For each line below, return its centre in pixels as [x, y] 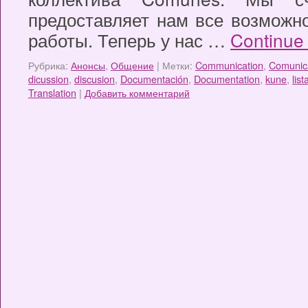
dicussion [48, 79]
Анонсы [88, 65]
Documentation [227, 79]
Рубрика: [49, 65]
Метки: [179, 65]
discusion [95, 79]
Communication [229, 65]
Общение [132, 65]
